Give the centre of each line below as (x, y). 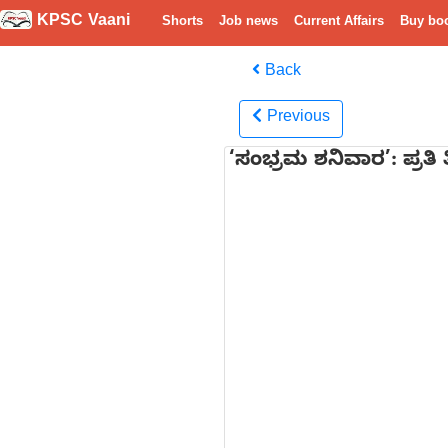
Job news (248, 22)
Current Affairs (339, 22)
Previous (298, 119)
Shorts (182, 22)
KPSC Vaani (81, 23)
